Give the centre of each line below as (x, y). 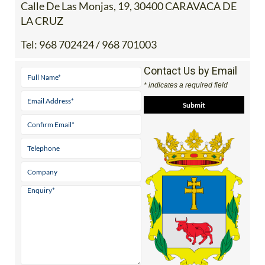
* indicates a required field (185, 85)
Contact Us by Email (190, 71)
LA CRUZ (42, 21)
